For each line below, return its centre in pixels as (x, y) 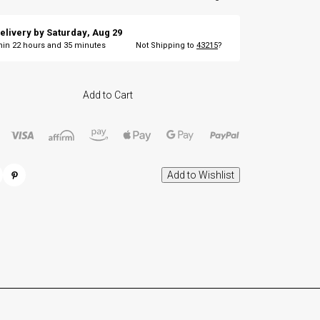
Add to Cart (107, 95)
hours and (42, 46)
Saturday (67, 33)
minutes (89, 46)
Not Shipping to (166, 46)
